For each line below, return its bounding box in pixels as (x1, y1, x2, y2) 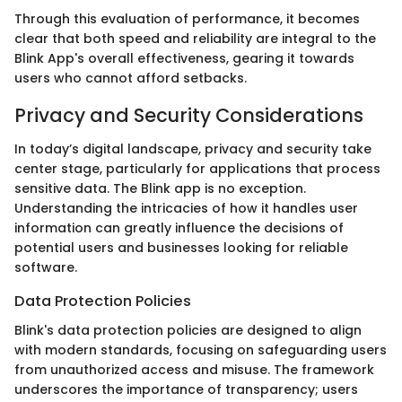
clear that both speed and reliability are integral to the (14, 29, 376, 48)
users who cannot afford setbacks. (14, 68, 247, 87)
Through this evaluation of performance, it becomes (14, 9, 360, 28)
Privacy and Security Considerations (14, 101, 363, 128)
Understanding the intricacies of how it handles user (14, 199, 358, 218)
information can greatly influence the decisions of (14, 219, 344, 238)
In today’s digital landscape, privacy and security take (14, 140, 371, 159)
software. (14, 258, 77, 277)
